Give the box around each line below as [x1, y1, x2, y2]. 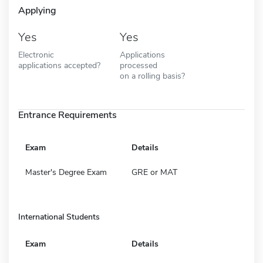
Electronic [18, 48, 54, 60]
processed [119, 59, 157, 71]
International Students [18, 211, 100, 222]
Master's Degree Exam [25, 166, 107, 178]
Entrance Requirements [18, 108, 117, 122]
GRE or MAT [131, 166, 177, 178]
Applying [18, 4, 56, 17]
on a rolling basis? [119, 69, 185, 82]
